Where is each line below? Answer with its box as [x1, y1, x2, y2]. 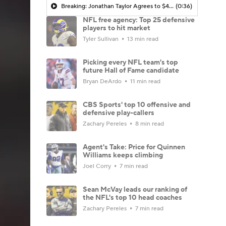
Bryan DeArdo [83, 77, 123, 85]
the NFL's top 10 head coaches [83, 193, 182, 202]
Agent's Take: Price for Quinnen [83, 142, 185, 152]
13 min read [126, 35, 158, 43]
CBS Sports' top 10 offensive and [83, 100, 191, 109]
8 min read [134, 120, 164, 128]
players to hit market [83, 23, 150, 33]
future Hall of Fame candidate [83, 66, 179, 75]
